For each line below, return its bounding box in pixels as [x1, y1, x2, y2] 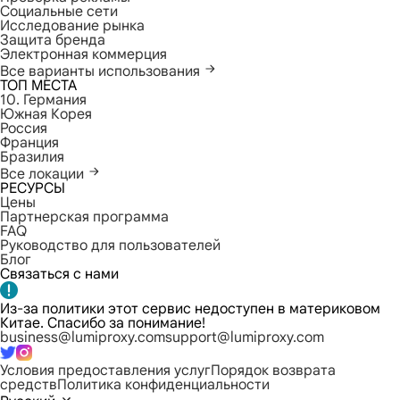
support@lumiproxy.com [165, 329, 324, 346]
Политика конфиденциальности [57, 376, 270, 394]
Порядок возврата [211, 362, 336, 379]
